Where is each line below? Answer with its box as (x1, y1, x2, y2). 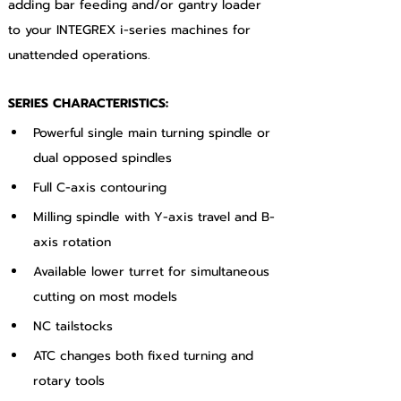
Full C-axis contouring (33, 178, 166, 197)
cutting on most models (33, 287, 177, 306)
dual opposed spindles (33, 149, 172, 167)
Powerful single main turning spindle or (33, 124, 275, 142)
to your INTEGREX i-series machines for (8, 21, 255, 39)
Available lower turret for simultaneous (33, 262, 274, 281)
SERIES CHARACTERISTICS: (8, 94, 168, 113)
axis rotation (33, 233, 111, 252)
